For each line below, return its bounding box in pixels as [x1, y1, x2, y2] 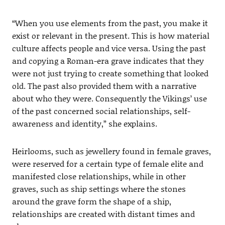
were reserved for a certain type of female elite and [12, 158, 203, 170]
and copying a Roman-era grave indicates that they [12, 55, 204, 67]
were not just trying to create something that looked [12, 67, 208, 79]
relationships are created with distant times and [12, 208, 195, 220]
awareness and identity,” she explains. [12, 118, 157, 130]
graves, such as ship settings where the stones [12, 183, 186, 195]
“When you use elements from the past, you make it [12, 17, 208, 29]
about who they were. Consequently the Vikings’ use [12, 92, 207, 104]
